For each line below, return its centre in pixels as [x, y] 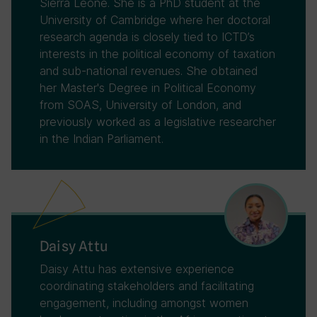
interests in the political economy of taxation [157, 54]
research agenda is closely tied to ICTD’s [147, 37]
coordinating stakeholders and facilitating [147, 286]
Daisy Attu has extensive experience [137, 269]
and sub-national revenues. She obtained [149, 71]
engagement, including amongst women [144, 303]
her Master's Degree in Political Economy [148, 88]
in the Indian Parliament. [102, 139]
